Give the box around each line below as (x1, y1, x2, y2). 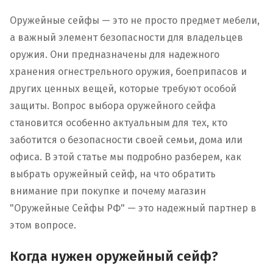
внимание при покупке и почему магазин (10, 185, 206, 197)
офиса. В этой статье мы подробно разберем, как (10, 151, 241, 163)
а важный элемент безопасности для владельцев (10, 31, 243, 43)
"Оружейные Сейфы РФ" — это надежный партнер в (10, 202, 257, 214)
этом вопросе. (10, 219, 76, 231)
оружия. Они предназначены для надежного (10, 48, 219, 60)
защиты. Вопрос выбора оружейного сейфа (10, 99, 216, 112)
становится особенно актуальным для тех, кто (10, 116, 227, 129)
